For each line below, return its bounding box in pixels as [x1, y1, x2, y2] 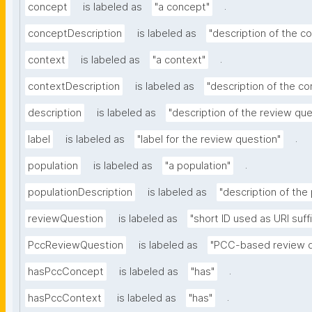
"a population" [165, 159, 231, 173]
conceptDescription [28, 27, 122, 40]
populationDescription [28, 186, 132, 199]
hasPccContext [28, 292, 102, 305]
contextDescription [28, 80, 120, 93]
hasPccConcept [28, 265, 104, 279]
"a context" [153, 54, 205, 67]
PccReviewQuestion [28, 239, 123, 252]
